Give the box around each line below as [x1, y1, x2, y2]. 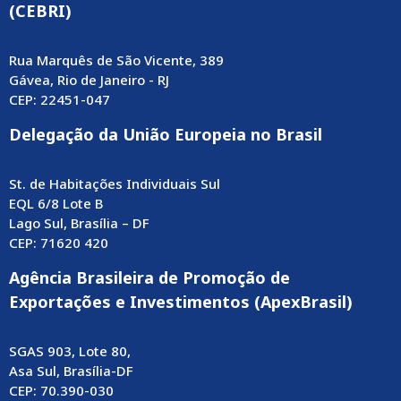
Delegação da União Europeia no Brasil [9, 124, 322, 146]
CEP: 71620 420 [9, 234, 108, 252]
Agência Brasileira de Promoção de [9, 267, 290, 289]
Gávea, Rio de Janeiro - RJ [9, 71, 169, 90]
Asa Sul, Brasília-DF [9, 362, 133, 380]
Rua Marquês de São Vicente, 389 [9, 51, 224, 70]
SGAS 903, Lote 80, [9, 342, 131, 361]
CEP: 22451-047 [9, 90, 110, 109]
